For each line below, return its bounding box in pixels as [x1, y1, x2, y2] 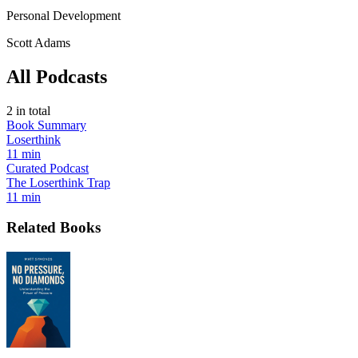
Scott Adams [6, 35, 70, 50]
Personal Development [6, 8, 121, 22]
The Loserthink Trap [6, 175, 110, 189]
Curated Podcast [6, 161, 89, 175]
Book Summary [6, 117, 86, 132]
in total [13, 103, 50, 117]
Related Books [6, 219, 101, 237]
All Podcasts [6, 66, 107, 87]
